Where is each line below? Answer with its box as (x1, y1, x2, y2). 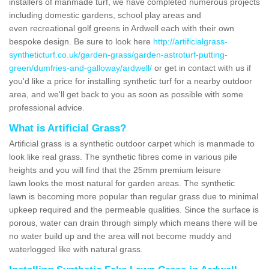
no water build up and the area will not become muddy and (9, 231, 232, 241)
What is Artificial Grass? (9, 122, 126, 134)
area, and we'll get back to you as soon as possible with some (9, 89, 243, 99)
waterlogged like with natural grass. (9, 244, 145, 254)
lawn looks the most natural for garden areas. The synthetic (9, 178, 235, 188)
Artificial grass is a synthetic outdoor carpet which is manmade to (9, 138, 255, 148)
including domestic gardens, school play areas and (9, 10, 201, 20)
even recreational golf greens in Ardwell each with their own (9, 23, 234, 33)
